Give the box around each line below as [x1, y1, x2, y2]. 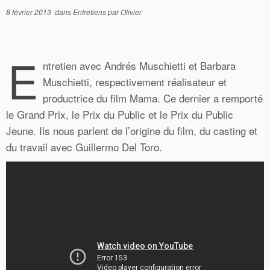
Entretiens [73, 7, 108, 17]
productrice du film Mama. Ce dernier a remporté [43, 90, 263, 105]
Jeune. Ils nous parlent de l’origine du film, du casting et [6, 123, 257, 138]
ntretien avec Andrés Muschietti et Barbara [43, 58, 236, 73]
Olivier [121, 7, 142, 17]
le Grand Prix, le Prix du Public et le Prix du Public [6, 107, 233, 122]
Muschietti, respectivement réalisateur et [43, 74, 227, 89]
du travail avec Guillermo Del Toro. [6, 139, 162, 154]
